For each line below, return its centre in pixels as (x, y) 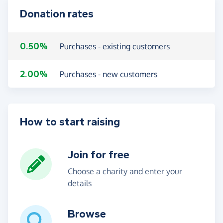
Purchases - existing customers (115, 46)
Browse (87, 214)
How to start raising (70, 122)
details (80, 183)
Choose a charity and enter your (125, 171)
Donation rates (57, 14)
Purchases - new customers (109, 74)
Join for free (99, 155)
